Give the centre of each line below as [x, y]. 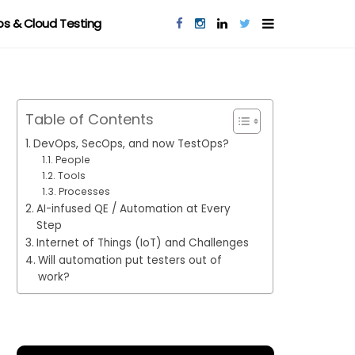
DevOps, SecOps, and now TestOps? [132, 144]
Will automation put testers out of [130, 260]
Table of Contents [90, 119]
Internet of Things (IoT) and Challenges [144, 243]
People [75, 160]
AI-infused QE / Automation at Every [133, 209]
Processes [85, 191]
